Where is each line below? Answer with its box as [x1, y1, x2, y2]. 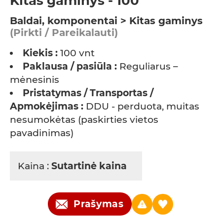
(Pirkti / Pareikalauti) [10, 27, 118, 39]
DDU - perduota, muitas [86, 101, 199, 112]
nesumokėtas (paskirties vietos [10, 114, 158, 126]
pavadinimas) [10, 127, 74, 139]
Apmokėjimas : [10, 101, 83, 112]
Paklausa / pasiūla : [23, 61, 117, 73]
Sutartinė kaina [51, 160, 129, 172]
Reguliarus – [117, 61, 178, 73]
